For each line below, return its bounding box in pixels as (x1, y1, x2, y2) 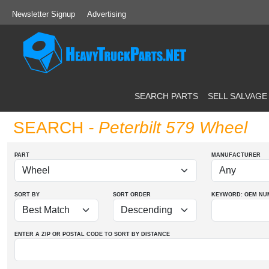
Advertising (87, 10, 126, 19)
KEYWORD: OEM (211, 192, 257, 198)
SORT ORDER (113, 192, 151, 198)
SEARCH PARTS (134, 91, 198, 101)
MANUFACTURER (211, 152, 261, 158)
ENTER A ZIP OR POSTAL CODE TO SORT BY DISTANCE (14, 231, 170, 237)
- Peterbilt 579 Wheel (83, 118, 247, 137)
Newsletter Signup (12, 10, 75, 19)
